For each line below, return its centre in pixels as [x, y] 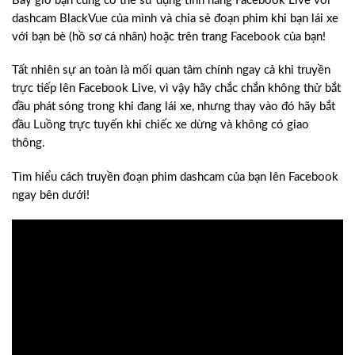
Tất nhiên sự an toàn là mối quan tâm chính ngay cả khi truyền [171, 71]
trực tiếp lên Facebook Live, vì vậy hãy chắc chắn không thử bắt [176, 89]
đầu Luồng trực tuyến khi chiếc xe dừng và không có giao [160, 125]
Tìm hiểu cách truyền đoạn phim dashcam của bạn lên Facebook [175, 177]
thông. [29, 143]
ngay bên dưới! [51, 195]
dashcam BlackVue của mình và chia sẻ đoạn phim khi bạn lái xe [175, 18]
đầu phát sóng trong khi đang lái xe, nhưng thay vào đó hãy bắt [174, 107]
